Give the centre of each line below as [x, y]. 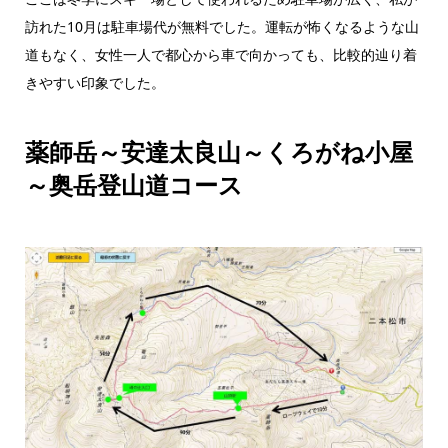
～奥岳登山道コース [133, 185]
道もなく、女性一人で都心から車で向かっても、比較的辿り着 [220, 55]
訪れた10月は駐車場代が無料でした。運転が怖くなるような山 [221, 27]
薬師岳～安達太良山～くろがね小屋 [218, 152]
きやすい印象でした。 [94, 83]
